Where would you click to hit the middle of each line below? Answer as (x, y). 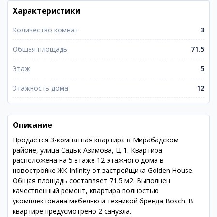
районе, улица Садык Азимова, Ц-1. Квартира (87, 150)
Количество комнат (46, 30)
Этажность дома (40, 88)
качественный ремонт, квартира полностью (86, 191)
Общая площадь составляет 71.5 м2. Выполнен (91, 180)
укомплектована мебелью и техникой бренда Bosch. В (103, 201)
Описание (32, 125)
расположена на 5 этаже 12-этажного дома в (88, 160)
